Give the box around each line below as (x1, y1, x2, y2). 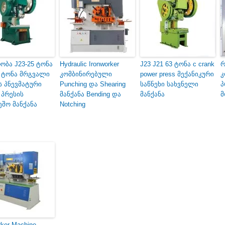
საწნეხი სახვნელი (140, 80, 198, 88)
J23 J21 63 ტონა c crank (140, 60, 214, 68)
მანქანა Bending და (60, 90, 121, 98)
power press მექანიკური (140, 70, 214, 78)
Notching (60, 100, 85, 108)
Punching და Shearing (60, 80, 126, 88)
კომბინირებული (60, 70, 112, 78)
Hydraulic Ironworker (60, 60, 119, 68)
